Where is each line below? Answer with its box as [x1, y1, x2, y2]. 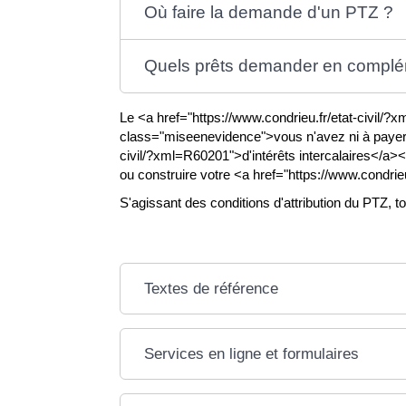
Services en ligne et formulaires [143, 345, 359, 362]
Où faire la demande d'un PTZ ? [143, 2, 393, 22]
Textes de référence [143, 280, 278, 297]
